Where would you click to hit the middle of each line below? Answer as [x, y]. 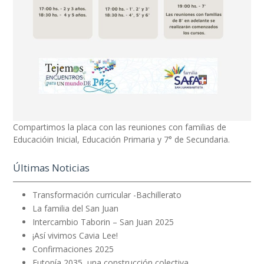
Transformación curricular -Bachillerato [107, 195]
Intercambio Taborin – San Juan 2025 [103, 222]
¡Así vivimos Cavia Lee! [75, 236]
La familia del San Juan [75, 209]
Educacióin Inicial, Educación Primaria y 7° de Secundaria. [122, 140]
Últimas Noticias [52, 168]
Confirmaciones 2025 [73, 249]
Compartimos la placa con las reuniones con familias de [120, 127]
